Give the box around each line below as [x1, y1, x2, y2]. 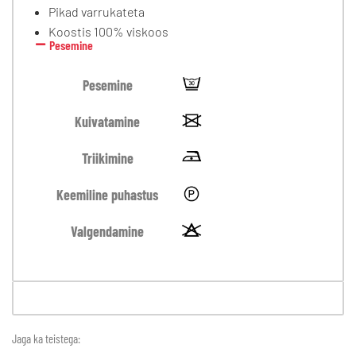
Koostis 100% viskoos [48, 24, 168, 40]
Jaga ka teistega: [12, 331, 80, 346]
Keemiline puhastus [56, 186, 158, 204]
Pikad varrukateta [48, 4, 145, 20]
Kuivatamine [75, 113, 140, 131]
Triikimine [81, 149, 133, 168]
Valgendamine [71, 222, 144, 241]
